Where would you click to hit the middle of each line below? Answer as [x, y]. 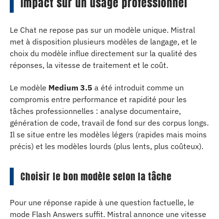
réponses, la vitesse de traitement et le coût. [89, 65]
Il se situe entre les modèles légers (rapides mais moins [108, 134]
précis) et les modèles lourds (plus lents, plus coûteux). [107, 146]
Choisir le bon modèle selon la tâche [96, 176]
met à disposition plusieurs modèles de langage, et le [103, 41]
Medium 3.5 [70, 88]
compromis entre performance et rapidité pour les [98, 99]
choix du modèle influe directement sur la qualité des [103, 53]
